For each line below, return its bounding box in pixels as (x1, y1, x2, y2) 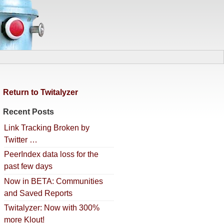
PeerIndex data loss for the (4, 150, 98, 159)
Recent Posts (3, 107, 54, 116)
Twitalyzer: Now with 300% (4, 203, 99, 212)
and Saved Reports (4, 188, 72, 197)
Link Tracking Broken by (4, 123, 89, 132)
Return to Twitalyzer (3, 88, 78, 96)
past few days (4, 162, 52, 171)
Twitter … (4, 135, 37, 144)
